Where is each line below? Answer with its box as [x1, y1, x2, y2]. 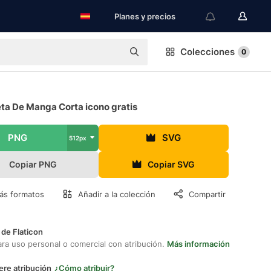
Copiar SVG [148, 159, 195, 169]
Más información [167, 239, 230, 249]
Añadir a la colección [78, 189, 155, 199]
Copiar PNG [9, 159, 57, 169]
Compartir [189, 189, 226, 199]
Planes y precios [114, 11, 175, 21]
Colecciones [180, 46, 235, 57]
